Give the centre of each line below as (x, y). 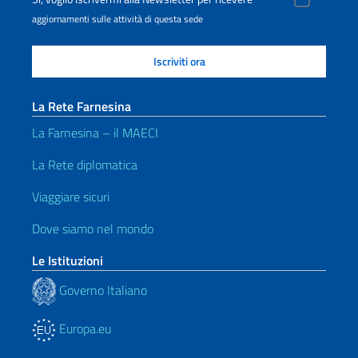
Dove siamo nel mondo (93, 229)
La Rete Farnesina (82, 106)
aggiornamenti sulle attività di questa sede (117, 19)
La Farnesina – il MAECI (95, 133)
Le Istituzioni (68, 261)
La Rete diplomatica (85, 165)
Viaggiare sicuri (71, 197)
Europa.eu (84, 328)
